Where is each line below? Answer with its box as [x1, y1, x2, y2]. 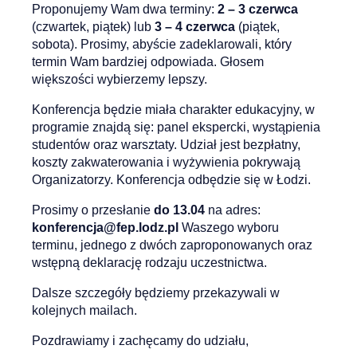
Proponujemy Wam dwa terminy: [32, 2, 218, 16]
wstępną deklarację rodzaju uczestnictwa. [32, 256, 267, 269]
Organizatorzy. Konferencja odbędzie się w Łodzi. [32, 173, 311, 186]
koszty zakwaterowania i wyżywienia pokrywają [32, 155, 300, 169]
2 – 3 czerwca [218, 2, 298, 16]
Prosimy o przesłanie [32, 203, 154, 217]
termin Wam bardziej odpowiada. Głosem [32, 55, 264, 69]
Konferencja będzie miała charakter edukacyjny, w [32, 103, 315, 116]
